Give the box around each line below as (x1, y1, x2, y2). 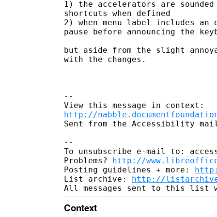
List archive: (64, 174, 132, 184)
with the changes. (64, 54, 156, 64)
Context (64, 201, 97, 214)
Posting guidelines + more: (64, 165, 195, 174)
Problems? (64, 155, 112, 165)
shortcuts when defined (64, 8, 170, 18)
